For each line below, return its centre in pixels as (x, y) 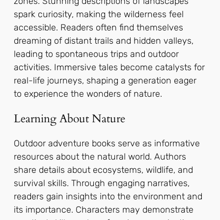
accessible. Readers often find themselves (98, 28)
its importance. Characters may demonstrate (104, 209)
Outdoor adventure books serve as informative (107, 143)
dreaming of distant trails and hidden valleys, (104, 41)
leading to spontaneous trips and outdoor (96, 54)
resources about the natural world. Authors (100, 156)
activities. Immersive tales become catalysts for (109, 68)
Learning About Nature (69, 119)
